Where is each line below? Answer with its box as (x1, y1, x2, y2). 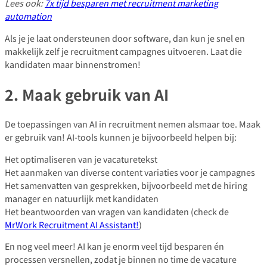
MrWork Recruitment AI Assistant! (5, 218, 139, 231)
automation (5, 10, 52, 23)
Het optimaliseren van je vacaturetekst (5, 152, 157, 165)
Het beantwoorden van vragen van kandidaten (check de (5, 204, 229, 218)
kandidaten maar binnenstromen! (5, 57, 141, 70)
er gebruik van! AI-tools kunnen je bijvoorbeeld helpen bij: (5, 131, 237, 144)
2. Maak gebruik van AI (5, 83, 169, 105)
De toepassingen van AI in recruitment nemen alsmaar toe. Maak (5, 117, 260, 131)
